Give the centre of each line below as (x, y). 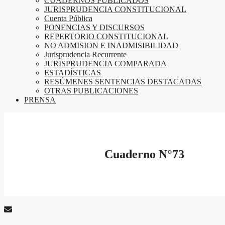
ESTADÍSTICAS (73, 73)
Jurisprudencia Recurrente (85, 54)
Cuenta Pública (68, 18)
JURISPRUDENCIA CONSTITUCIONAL (115, 9)
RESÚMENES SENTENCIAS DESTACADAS (123, 82)
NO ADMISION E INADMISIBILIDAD (111, 45)
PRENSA (40, 100)
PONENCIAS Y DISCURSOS (94, 27)
